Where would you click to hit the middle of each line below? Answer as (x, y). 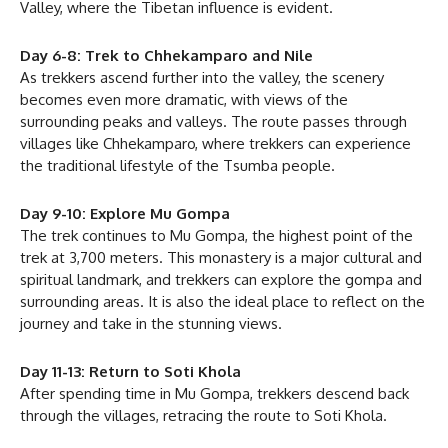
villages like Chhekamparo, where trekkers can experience (215, 143)
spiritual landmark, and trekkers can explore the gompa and (221, 279)
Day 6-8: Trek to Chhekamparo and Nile (166, 55)
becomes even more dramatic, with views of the (184, 99)
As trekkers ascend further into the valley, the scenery (202, 77)
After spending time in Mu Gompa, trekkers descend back (214, 393)
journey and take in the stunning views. (151, 323)
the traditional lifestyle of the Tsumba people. (177, 165)
